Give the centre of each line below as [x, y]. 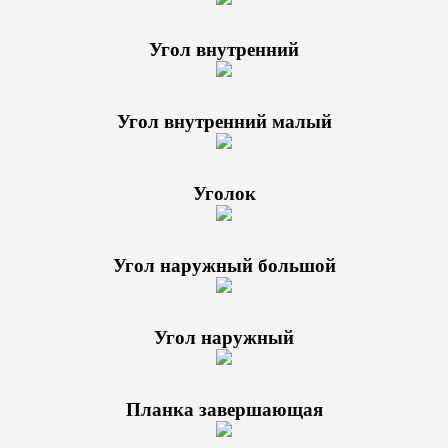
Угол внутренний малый [224, 121]
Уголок [224, 193]
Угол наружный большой [224, 265]
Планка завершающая [224, 409]
